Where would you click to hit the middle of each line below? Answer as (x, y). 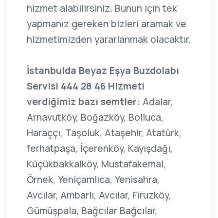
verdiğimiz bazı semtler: (83, 102)
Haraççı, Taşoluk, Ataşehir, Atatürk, (104, 133)
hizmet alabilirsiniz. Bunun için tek (102, 9)
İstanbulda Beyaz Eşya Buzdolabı (103, 71)
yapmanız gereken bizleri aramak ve (107, 24)
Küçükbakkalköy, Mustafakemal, (96, 164)
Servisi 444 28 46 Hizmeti (86, 86)
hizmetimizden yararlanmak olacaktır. (109, 40)
